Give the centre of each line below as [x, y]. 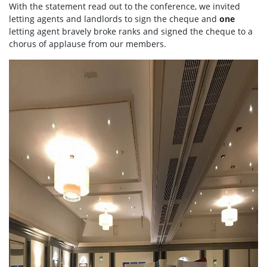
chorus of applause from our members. [88, 44]
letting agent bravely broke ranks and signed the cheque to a [131, 32]
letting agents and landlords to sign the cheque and [114, 19]
